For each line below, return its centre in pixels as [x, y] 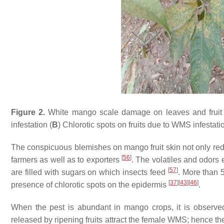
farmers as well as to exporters [66, 159]
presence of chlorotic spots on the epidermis [90, 184]
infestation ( [31, 124]
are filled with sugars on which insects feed [89, 172]
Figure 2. [28, 112]
